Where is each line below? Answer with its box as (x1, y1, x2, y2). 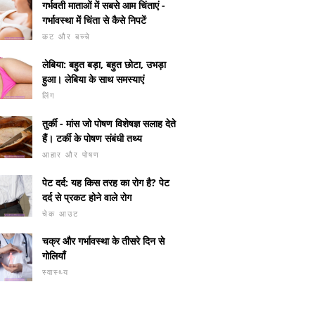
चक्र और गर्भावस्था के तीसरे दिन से (42, 234, 165, 248)
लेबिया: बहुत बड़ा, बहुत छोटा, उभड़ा (42, 57, 166, 71)
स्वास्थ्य (42, 266, 69, 278)
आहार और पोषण (42, 148, 100, 160)
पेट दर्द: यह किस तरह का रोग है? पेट (42, 175, 169, 189)
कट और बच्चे (42, 31, 91, 41)
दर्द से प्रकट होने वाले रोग (42, 190, 131, 204)
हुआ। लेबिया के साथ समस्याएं (42, 72, 144, 86)
